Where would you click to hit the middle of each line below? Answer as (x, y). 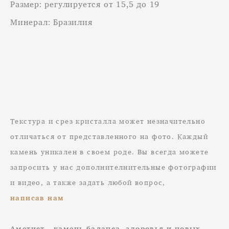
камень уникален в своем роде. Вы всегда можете (110, 152)
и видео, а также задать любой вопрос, (88, 182)
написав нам (39, 198)
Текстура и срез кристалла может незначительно (108, 121)
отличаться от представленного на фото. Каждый (109, 136)
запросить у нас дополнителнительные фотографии (113, 167)
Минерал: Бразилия (51, 22)
